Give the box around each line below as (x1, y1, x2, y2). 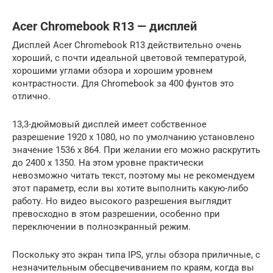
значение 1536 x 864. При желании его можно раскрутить (12, 144, 260, 155)
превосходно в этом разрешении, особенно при (12, 208, 220, 219)
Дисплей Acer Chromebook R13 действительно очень (12, 39, 241, 51)
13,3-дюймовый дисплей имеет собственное (12, 118, 207, 130)
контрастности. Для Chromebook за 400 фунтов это (12, 77, 234, 89)
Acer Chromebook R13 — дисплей (12, 19, 197, 34)
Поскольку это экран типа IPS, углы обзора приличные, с (12, 249, 260, 260)
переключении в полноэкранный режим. (12, 221, 191, 232)
